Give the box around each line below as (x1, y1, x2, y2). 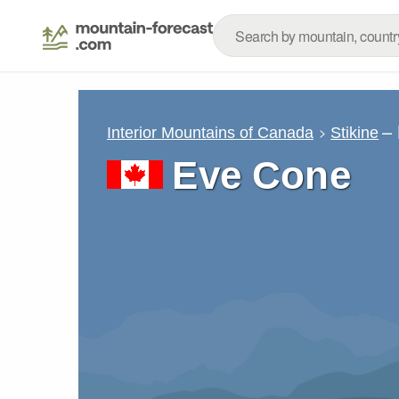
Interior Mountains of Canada (107, 123, 313, 142)
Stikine (330, 123, 379, 142)
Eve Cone (172, 153, 351, 197)
